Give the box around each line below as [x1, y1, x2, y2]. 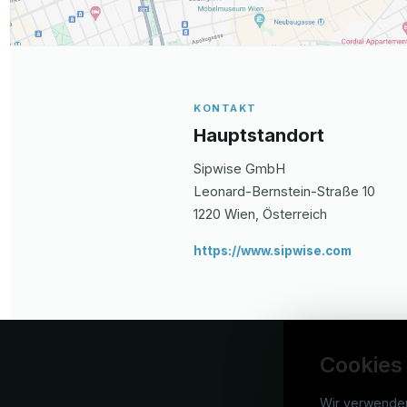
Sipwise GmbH [194, 161, 285, 177]
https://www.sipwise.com [194, 243, 352, 259]
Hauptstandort [194, 124, 324, 147]
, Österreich [255, 206, 327, 223]
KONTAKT [194, 102, 257, 115]
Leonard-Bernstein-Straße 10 [194, 184, 375, 200]
